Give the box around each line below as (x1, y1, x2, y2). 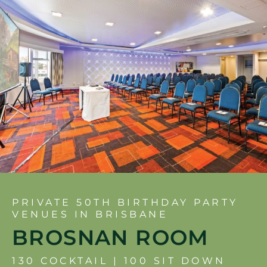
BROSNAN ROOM (12, 224, 209, 250)
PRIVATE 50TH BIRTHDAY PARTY (12, 196, 238, 208)
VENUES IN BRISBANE (12, 208, 168, 220)
